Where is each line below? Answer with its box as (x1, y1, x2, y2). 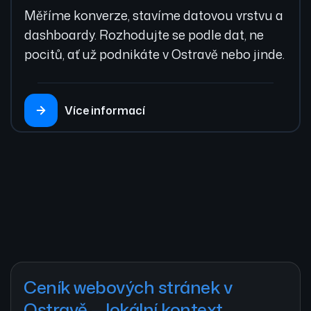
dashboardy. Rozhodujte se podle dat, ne (24, 26, 264, 44)
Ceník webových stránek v (24, 275, 233, 300)
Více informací (65, 103, 145, 119)
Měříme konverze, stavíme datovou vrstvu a (24, 6, 283, 25)
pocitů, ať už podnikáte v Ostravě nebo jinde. (24, 45, 285, 64)
